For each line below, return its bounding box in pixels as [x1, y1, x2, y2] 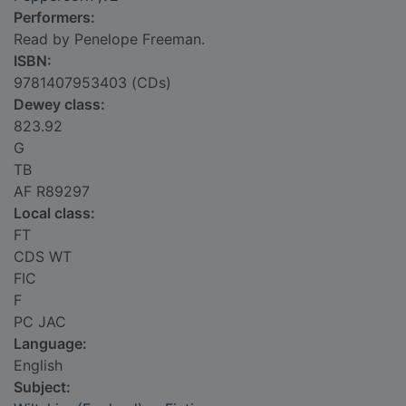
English [14, 356, 63, 375]
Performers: [14, 8, 95, 27]
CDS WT [14, 247, 72, 266]
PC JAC [14, 313, 66, 332]
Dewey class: [14, 95, 105, 114]
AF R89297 [14, 182, 90, 201]
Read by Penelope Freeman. [14, 30, 205, 49]
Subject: [14, 378, 71, 397]
